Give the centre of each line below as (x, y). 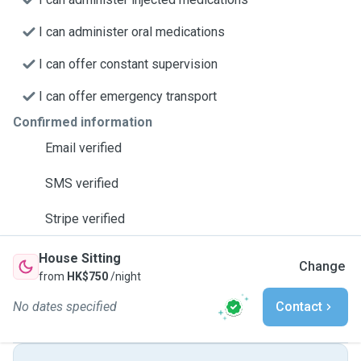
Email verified (83, 148)
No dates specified (65, 307)
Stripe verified (85, 219)
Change (322, 266)
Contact (299, 307)
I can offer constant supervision (128, 64)
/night (124, 276)
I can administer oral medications (132, 32)
